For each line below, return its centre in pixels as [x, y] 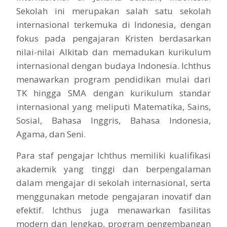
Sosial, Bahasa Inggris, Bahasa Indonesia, [113, 121]
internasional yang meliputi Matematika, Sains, [113, 107]
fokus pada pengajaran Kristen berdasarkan [113, 39]
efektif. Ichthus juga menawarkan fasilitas [113, 210]
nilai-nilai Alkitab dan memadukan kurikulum [113, 52]
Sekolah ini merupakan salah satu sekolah [113, 11]
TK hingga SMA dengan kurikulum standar [113, 93]
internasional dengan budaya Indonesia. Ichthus [113, 66]
